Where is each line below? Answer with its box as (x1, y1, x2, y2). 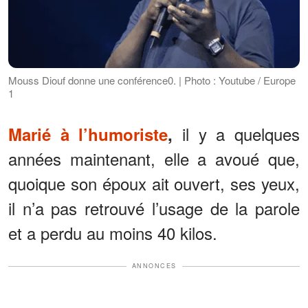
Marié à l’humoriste (8, 122, 168, 146)
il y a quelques (182, 122, 300, 146)
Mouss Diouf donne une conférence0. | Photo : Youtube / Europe (8, 73, 296, 88)
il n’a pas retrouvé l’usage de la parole (8, 196, 300, 221)
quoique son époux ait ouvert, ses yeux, (8, 171, 300, 196)
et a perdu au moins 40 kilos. (8, 221, 217, 245)
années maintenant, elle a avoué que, (8, 146, 300, 171)
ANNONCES (131, 261, 177, 271)
